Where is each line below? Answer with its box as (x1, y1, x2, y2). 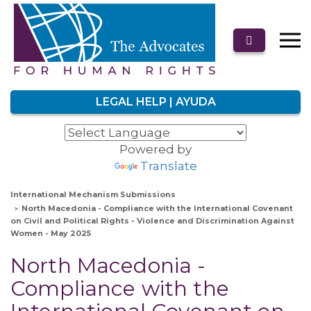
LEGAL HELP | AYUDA (95, 95, 216, 108)
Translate (140, 159, 197, 173)
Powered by (119, 142, 192, 156)
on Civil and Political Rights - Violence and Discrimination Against (10, 216, 294, 226)
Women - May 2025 (10, 228, 91, 238)
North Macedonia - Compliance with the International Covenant (22, 203, 293, 213)
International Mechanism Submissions (10, 190, 176, 199)
